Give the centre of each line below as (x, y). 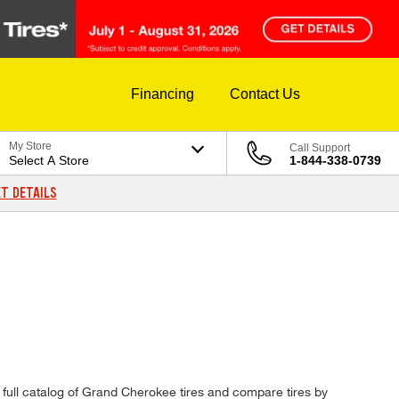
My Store (31, 147)
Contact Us (265, 94)
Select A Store (49, 161)
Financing (163, 94)
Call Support (320, 148)
